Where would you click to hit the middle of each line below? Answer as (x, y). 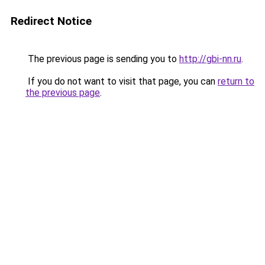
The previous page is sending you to (102, 59)
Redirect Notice (51, 21)
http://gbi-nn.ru (210, 59)
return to (236, 81)
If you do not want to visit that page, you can (122, 81)
